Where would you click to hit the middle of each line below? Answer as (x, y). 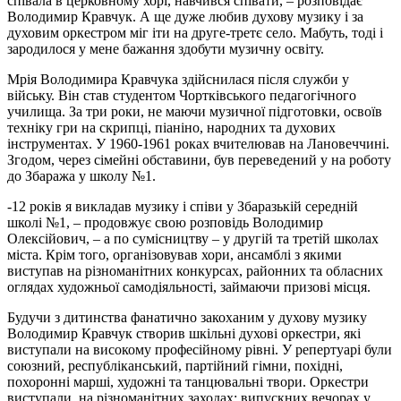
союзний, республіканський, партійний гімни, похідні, (175, 366)
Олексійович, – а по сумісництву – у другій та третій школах (193, 239)
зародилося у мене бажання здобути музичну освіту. (166, 49)
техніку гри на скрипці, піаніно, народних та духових (171, 128)
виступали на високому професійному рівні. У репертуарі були (200, 350)
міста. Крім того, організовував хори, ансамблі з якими (175, 255)
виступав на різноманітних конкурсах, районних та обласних (195, 271)
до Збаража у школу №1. (81, 176)
